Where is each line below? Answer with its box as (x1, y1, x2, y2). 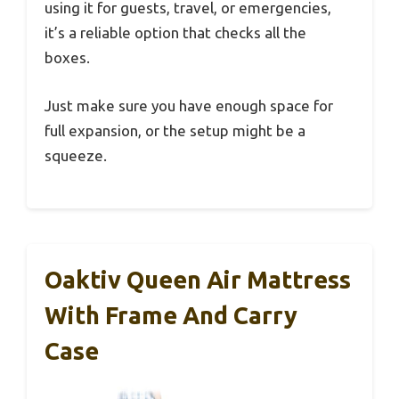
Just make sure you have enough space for (45, 96, 333, 114)
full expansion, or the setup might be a (45, 121, 305, 139)
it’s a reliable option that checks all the (45, 24, 306, 42)
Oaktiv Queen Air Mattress (45, 266, 351, 294)
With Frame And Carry (45, 302, 297, 330)
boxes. (45, 49, 90, 67)
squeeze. (45, 146, 107, 164)
